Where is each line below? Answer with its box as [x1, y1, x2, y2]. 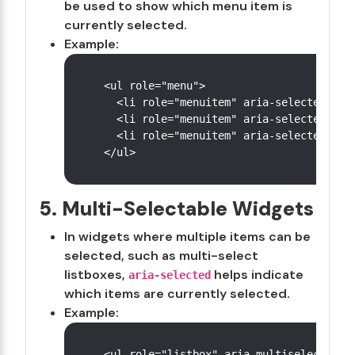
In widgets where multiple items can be [64, 228, 311, 245]
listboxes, [64, 266, 128, 283]
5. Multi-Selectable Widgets [39, 196, 314, 222]
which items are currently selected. [64, 285, 290, 302]
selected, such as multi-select [64, 247, 258, 264]
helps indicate [211, 266, 303, 283]
